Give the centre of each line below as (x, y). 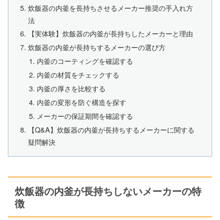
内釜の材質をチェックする (78, 75)
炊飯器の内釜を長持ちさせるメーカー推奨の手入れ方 (111, 7)
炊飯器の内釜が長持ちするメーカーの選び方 (97, 47)
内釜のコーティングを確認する (85, 61)
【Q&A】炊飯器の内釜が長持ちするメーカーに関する (111, 129)
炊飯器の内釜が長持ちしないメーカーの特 (108, 191)
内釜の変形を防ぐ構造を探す (81, 102)
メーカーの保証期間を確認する (85, 115)
